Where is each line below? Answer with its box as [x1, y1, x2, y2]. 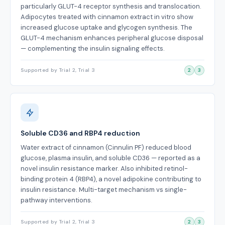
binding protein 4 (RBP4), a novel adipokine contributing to [21, 175, 201, 183]
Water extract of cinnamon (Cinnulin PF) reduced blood [21, 143, 191, 152]
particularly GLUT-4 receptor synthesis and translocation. [21, 2, 201, 11]
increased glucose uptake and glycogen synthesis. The [21, 23, 192, 32]
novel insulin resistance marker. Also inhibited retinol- [21, 164, 188, 173]
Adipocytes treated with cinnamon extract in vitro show [21, 13, 193, 21]
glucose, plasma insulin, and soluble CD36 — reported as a [21, 154, 200, 162]
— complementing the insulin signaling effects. [21, 44, 165, 53]
